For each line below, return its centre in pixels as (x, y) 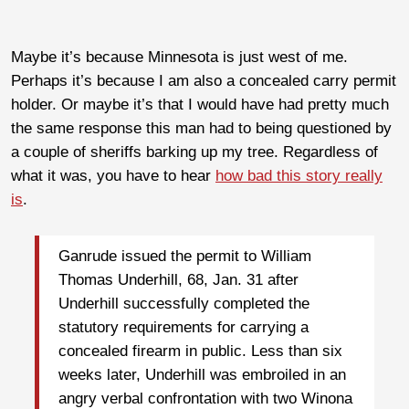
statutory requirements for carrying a (184, 328)
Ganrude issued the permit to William (185, 257)
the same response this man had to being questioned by (201, 128)
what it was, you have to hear (113, 175)
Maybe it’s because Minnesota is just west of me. (179, 57)
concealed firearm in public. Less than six (200, 351)
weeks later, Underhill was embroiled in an (202, 375)
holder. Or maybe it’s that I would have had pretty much (200, 104)
